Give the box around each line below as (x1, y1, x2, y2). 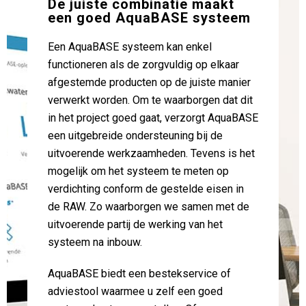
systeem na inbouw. (48, 236, 142, 249)
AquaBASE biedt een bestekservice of (48, 267, 231, 280)
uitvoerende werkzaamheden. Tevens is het (48, 147, 255, 160)
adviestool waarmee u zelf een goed (48, 285, 223, 298)
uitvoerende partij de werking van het (48, 218, 223, 231)
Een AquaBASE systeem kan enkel (48, 40, 212, 53)
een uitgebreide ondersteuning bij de (48, 129, 223, 142)
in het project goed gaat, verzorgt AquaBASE (48, 111, 258, 124)
